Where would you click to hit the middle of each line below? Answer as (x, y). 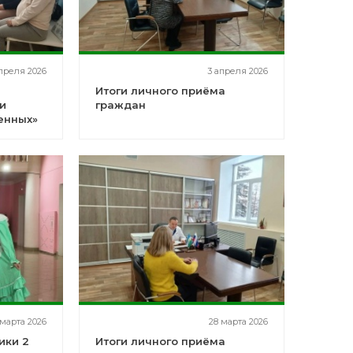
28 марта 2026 (238, 321)
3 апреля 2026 (237, 71)
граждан (120, 105)
